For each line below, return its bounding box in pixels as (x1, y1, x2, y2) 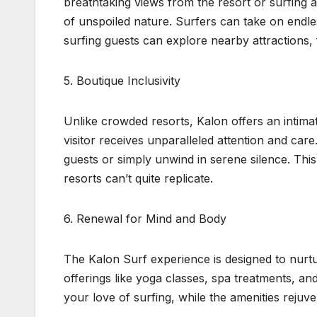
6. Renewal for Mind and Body (64, 212, 226, 226)
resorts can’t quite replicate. (64, 171, 213, 186)
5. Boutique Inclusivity (64, 74, 180, 88)
